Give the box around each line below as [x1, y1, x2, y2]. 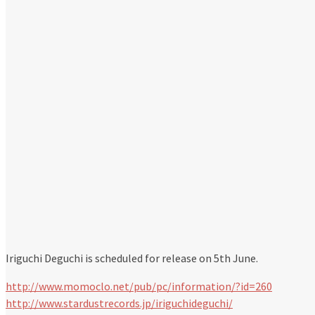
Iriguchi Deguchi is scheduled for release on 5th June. [6, 251, 258, 266]
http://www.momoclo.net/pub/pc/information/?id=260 [6, 279, 272, 294]
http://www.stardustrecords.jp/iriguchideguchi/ [6, 296, 233, 311]
